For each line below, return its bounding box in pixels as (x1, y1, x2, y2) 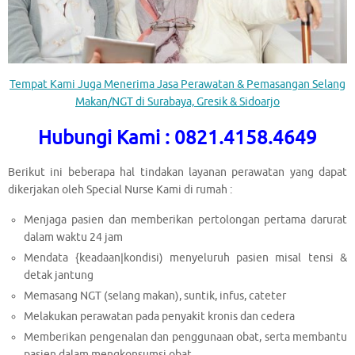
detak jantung (24, 268, 94, 282)
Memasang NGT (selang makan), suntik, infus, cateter (24, 288, 287, 303)
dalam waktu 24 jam (24, 230, 124, 244)
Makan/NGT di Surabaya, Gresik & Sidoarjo (75, 95, 280, 109)
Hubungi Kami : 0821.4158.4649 (38, 125, 317, 150)
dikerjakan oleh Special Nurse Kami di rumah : (8, 183, 232, 197)
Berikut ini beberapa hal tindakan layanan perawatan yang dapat (8, 166, 347, 180)
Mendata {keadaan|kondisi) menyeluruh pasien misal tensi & (24, 250, 347, 265)
